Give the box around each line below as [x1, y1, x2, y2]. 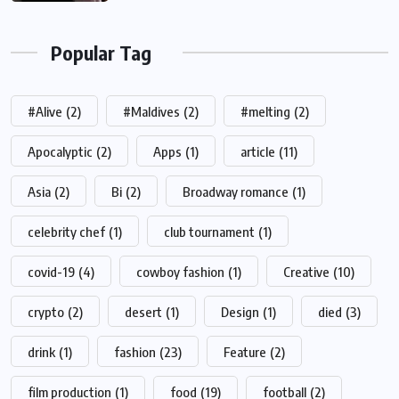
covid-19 [28, 263, 75, 280]
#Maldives [123, 102, 180, 119]
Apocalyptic [28, 142, 93, 159]
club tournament [164, 223, 255, 240]
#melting [240, 102, 290, 119]
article [240, 142, 275, 159]
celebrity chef [28, 223, 105, 240]
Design [221, 303, 259, 320]
